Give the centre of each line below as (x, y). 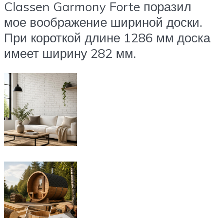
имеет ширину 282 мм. (70, 53)
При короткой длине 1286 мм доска (107, 37)
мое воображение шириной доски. (103, 22)
